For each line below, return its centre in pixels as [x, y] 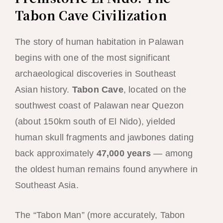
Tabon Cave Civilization [91, 15]
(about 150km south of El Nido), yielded [95, 121]
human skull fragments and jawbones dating [104, 137]
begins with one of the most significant [92, 57]
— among [172, 153]
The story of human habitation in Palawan [99, 42]
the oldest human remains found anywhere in [106, 169]
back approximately [56, 153]
